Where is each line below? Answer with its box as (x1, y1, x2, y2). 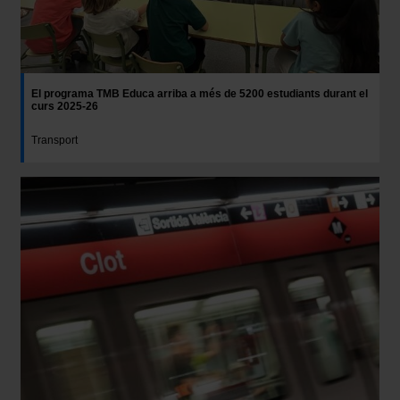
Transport (31, 134, 78, 146)
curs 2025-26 (31, 100, 98, 112)
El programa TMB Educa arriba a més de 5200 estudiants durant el (31, 87, 368, 100)
